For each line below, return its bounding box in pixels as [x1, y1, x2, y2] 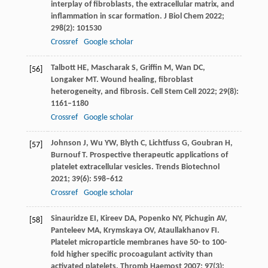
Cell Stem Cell [150, 87, 196, 96]
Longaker [50, 75, 84, 84]
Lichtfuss [148, 138, 180, 148]
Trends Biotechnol [155, 162, 220, 172]
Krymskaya [103, 226, 142, 235]
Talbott [50, 63, 75, 72]
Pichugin [184, 214, 215, 223]
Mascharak [90, 63, 130, 72]
